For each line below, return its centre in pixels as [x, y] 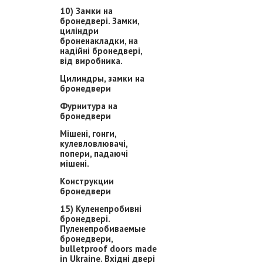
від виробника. [91, 61]
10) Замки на [86, 11]
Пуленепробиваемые [103, 229]
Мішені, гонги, [88, 134]
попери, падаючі [94, 154]
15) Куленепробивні [101, 209]
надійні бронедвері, [101, 51]
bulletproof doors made [108, 249]
